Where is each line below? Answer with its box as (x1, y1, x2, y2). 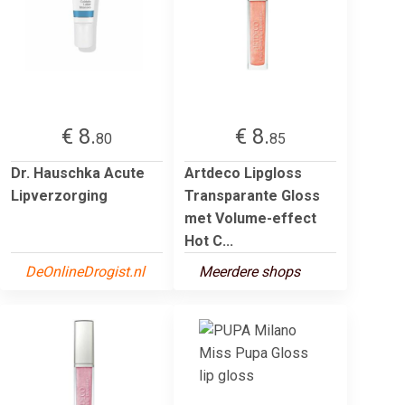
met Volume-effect (184, 209, 316, 227)
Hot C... (184, 231, 233, 250)
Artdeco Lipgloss (184, 164, 302, 182)
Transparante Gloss (184, 186, 320, 204)
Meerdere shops (199, 262, 300, 280)
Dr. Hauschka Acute (11, 164, 145, 182)
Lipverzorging (11, 186, 108, 204)
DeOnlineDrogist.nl (25, 262, 145, 280)
